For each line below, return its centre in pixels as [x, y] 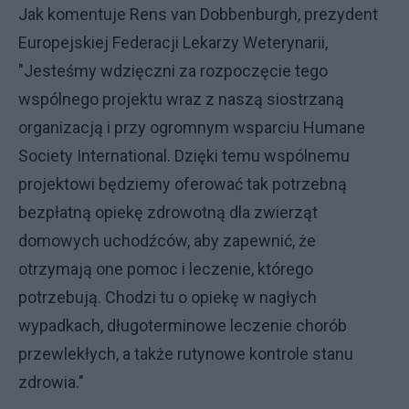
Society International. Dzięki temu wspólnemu [184, 156]
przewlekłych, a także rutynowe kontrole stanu [186, 354]
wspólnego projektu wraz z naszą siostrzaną [181, 99]
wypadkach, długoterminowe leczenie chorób [183, 325]
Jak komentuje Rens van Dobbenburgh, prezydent [198, 14]
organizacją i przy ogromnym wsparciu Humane [192, 127]
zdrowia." [51, 382]
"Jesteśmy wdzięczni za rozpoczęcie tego [173, 71]
